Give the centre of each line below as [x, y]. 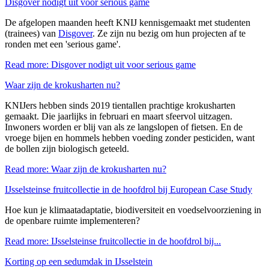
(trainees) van [32, 33]
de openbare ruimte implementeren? [74, 221]
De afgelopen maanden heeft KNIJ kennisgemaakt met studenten [128, 23]
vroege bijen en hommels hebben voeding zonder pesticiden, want [130, 138]
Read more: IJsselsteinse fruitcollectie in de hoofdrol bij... [113, 241]
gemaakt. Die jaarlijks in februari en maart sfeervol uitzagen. [119, 116]
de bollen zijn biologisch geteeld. [67, 149]
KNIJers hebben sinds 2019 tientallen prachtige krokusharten [120, 105]
